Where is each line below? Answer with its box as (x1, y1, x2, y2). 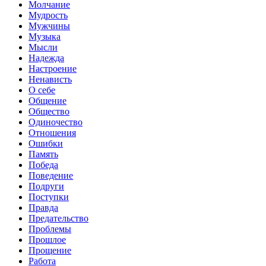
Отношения (28, 128, 76, 138)
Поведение (28, 170, 73, 181)
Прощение (28, 245, 71, 256)
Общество (28, 106, 69, 117)
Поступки (28, 192, 69, 202)
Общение (28, 96, 66, 106)
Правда (28, 202, 58, 213)
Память (28, 149, 58, 160)
